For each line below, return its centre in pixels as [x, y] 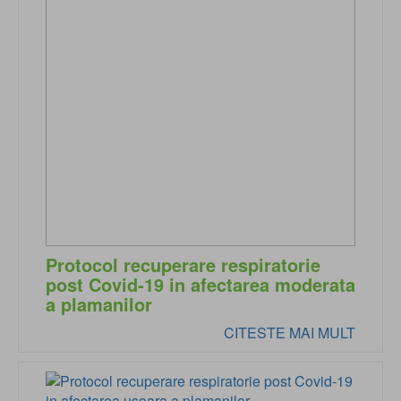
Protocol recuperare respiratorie [183, 265]
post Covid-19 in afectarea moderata [200, 285]
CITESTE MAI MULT [290, 333]
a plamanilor [99, 304]
